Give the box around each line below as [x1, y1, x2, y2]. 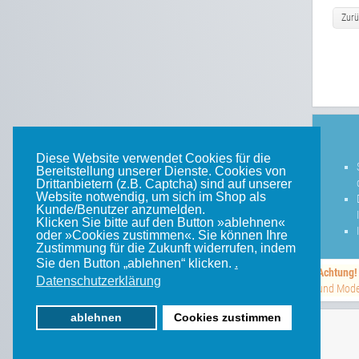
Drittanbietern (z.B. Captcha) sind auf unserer [35, 176, 292, 191]
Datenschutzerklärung [35, 274, 161, 288]
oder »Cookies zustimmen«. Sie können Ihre [35, 228, 288, 242]
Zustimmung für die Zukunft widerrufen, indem [35, 240, 296, 255]
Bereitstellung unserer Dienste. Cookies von [35, 163, 286, 178]
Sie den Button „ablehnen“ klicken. [35, 256, 235, 271]
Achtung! [317, 266, 357, 280]
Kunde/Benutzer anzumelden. [35, 202, 205, 216]
